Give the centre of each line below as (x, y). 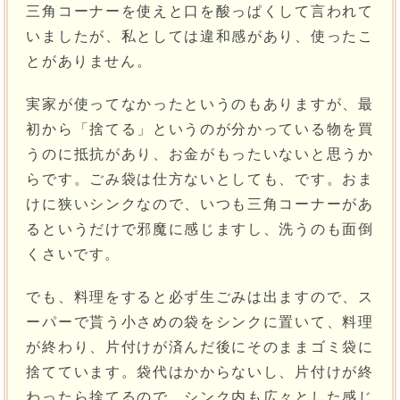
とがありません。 (89, 62)
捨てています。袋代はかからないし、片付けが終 (200, 372)
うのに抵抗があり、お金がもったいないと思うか (200, 154)
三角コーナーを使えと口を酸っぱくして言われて (200, 12)
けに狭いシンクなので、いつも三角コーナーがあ (200, 204)
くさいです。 (74, 254)
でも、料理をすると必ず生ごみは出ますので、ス (200, 297)
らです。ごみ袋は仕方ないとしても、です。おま (200, 179)
